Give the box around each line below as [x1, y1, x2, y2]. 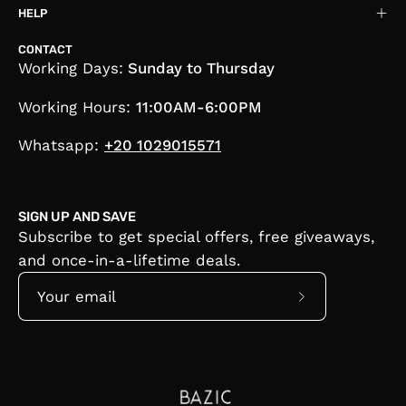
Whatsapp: [18, 136, 104, 155]
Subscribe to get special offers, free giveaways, [18, 227, 374, 246]
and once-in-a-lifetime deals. [18, 251, 240, 270]
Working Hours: [18, 97, 136, 116]
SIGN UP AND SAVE [18, 208, 136, 226]
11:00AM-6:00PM [136, 97, 262, 116]
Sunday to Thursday [123, 58, 275, 77]
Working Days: [18, 58, 123, 77]
